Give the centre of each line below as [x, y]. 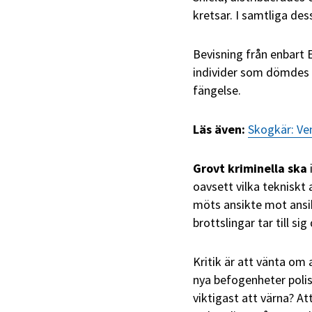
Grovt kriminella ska [251, 169]
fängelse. [217, 91]
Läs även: [219, 130]
